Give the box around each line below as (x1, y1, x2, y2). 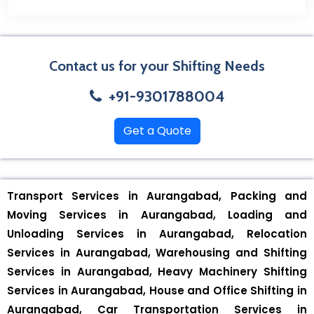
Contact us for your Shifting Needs (49, 57, 265, 74)
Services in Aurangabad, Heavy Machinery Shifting (7, 264, 307, 279)
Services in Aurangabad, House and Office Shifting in (7, 283, 307, 298)
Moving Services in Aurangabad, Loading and (7, 207, 307, 222)
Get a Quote (123, 123, 191, 139)
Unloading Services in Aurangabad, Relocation (7, 226, 307, 241)
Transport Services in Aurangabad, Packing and (7, 189, 307, 203)
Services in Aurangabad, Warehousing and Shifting (7, 245, 307, 260)
